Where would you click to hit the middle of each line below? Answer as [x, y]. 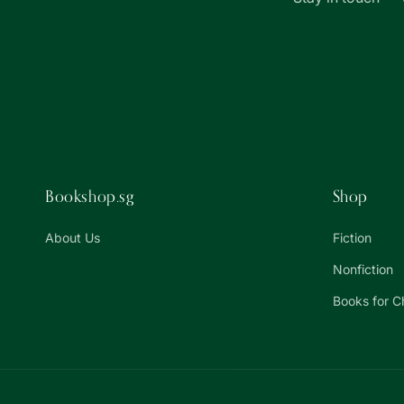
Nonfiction [363, 269]
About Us [73, 238]
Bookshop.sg [90, 196]
